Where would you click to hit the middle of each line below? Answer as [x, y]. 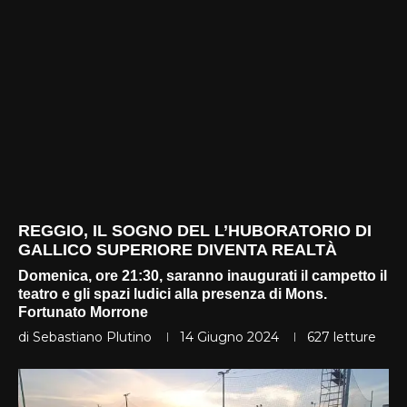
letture [353, 337]
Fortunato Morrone [83, 312]
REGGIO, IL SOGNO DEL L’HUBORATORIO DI [195, 230]
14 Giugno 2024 [229, 337]
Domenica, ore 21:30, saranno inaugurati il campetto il [203, 275]
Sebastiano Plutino [92, 337]
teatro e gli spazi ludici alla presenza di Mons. [173, 293]
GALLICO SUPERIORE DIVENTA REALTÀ [178, 249]
